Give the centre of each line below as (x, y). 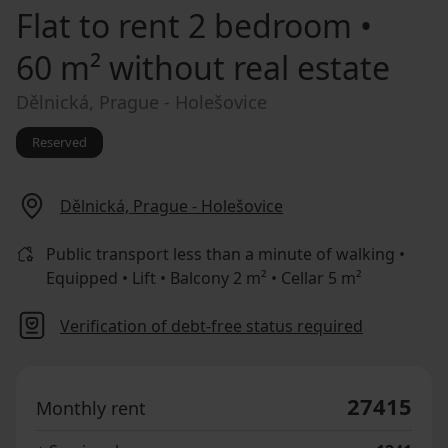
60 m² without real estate (203, 67)
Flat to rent (98, 25)
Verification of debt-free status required (211, 325)
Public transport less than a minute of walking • (226, 253)
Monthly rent (91, 407)
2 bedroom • (276, 25)
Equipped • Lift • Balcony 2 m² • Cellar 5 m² (204, 277)
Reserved (59, 141)
